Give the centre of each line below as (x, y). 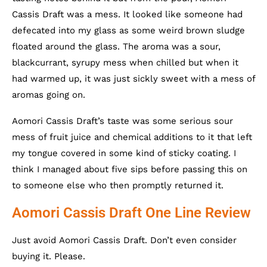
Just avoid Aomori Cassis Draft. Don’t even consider (124, 240)
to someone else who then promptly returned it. (118, 185)
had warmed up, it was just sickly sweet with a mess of (133, 78)
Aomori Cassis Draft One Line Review (131, 212)
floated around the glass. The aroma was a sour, (116, 46)
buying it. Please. (49, 256)
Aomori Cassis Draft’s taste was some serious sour (122, 121)
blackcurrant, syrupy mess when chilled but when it (125, 62)
